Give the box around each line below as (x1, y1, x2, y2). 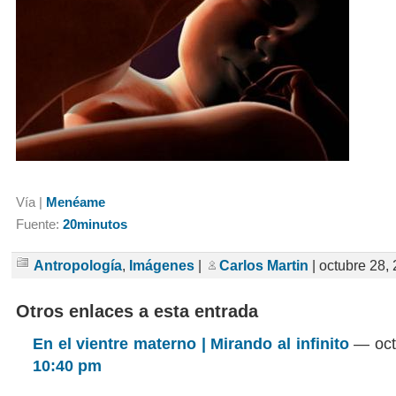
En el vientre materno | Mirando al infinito (33, 335, 349, 354)
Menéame (46, 195, 105, 209)
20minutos (63, 217, 127, 232)
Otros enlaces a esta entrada (16, 301, 258, 321)
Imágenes (129, 258, 194, 273)
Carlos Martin (219, 258, 308, 273)
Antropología (34, 258, 122, 273)
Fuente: (16, 217, 63, 232)
